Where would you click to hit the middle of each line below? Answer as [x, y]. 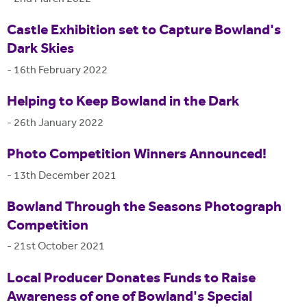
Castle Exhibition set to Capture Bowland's [144, 31]
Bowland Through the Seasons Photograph [144, 208]
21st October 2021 [59, 247]
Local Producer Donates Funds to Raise [131, 279]
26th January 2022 [59, 123]
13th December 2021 [65, 176]
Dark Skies [40, 50]
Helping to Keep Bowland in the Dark [123, 102]
